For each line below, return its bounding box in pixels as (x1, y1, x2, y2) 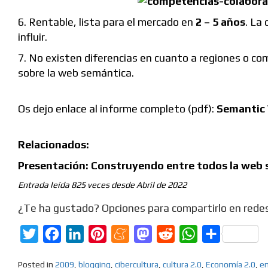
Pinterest (106, 228, 145, 240)
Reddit (175, 228, 203, 240)
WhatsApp (197, 228, 243, 240)
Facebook (61, 228, 102, 240)
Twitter (38, 228, 71, 240)
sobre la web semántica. (18, 66, 134, 80)
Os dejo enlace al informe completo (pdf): (18, 102, 214, 115)
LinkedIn (84, 228, 120, 240)
